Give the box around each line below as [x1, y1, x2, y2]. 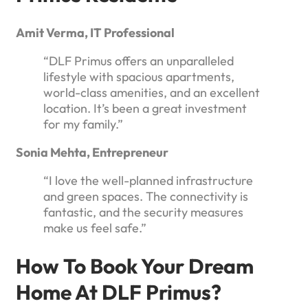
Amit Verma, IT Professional [16, 24, 175, 41]
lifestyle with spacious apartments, [43, 68, 234, 85]
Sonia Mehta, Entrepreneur [16, 144, 168, 160]
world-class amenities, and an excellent [43, 84, 260, 100]
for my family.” [43, 115, 123, 132]
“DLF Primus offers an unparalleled [43, 52, 234, 69]
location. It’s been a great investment [43, 100, 247, 116]
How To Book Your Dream [16, 252, 254, 279]
